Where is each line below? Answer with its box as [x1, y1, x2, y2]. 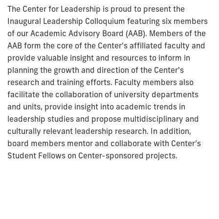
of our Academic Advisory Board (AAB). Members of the [7, 28, 206, 39]
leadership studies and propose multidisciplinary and [7, 114, 199, 124]
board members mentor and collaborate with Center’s [7, 138, 201, 149]
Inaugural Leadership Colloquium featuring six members [7, 16, 208, 26]
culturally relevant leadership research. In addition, [7, 126, 191, 136]
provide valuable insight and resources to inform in [7, 53, 190, 63]
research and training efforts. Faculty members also [7, 77, 194, 88]
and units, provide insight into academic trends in [7, 102, 185, 112]
